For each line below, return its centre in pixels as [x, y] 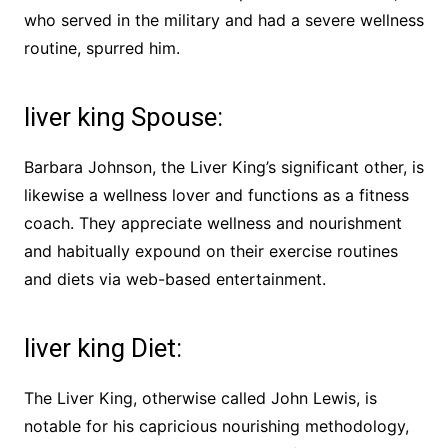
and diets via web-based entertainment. [174, 279]
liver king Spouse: [123, 117]
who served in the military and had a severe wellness [223, 20]
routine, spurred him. [101, 48]
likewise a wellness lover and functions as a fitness [216, 195]
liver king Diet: [102, 348]
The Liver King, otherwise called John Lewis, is [200, 398]
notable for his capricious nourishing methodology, [216, 426]
